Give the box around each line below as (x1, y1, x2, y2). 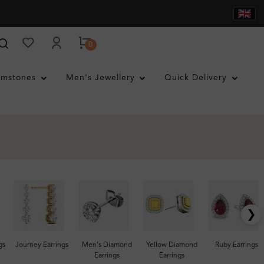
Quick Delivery (164, 74, 227, 82)
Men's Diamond (81, 242, 132, 249)
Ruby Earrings (214, 242, 258, 249)
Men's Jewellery (65, 74, 135, 82)
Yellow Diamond (146, 242, 197, 249)
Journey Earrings (15, 242, 68, 249)
